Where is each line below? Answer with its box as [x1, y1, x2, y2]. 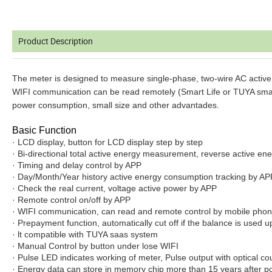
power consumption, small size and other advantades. [12, 100, 219, 110]
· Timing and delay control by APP [12, 160, 141, 171]
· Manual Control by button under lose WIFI [12, 241, 178, 251]
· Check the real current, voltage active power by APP [12, 183, 217, 194]
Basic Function [12, 125, 76, 136]
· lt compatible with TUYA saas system [12, 229, 158, 240]
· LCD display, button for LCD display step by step [12, 137, 203, 148]
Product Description [18, 35, 93, 47]
